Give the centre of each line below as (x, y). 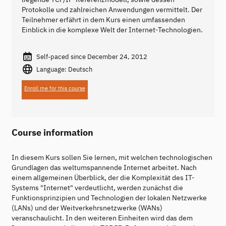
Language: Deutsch (64, 69)
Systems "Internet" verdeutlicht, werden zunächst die (97, 188)
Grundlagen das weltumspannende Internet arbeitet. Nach (104, 168)
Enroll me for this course (55, 89)
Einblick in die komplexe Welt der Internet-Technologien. (112, 30)
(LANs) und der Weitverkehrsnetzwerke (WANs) (87, 208)
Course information (52, 132)
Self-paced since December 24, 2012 (92, 56)
